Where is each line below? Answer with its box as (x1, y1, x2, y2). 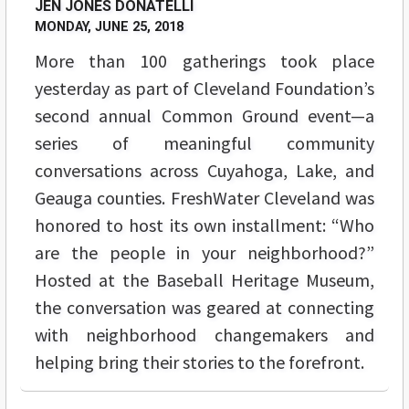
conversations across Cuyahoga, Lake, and (35, 159, 374, 183)
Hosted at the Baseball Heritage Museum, (35, 268, 374, 292)
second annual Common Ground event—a (35, 104, 374, 128)
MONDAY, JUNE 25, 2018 (35, 19, 184, 36)
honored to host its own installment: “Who (35, 214, 374, 237)
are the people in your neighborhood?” (35, 241, 374, 265)
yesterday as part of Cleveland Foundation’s (35, 77, 374, 100)
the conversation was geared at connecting (35, 296, 374, 320)
